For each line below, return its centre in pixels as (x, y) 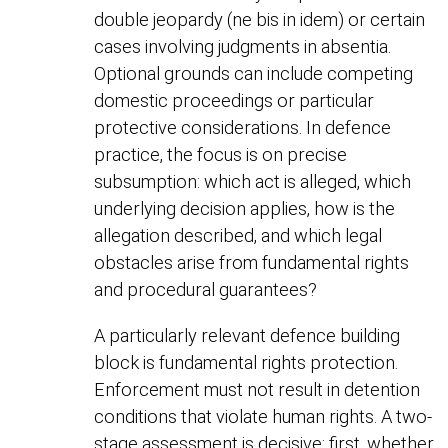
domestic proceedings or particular (234, 101)
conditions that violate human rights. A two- (263, 416)
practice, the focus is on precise (221, 155)
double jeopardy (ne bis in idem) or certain (260, 20)
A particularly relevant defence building (247, 335)
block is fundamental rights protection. (246, 362)
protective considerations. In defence (243, 128)
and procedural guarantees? (206, 290)
